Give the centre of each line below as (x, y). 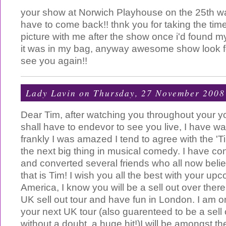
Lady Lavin (51, 93)
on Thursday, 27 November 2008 (151, 93)
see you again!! (54, 61)
